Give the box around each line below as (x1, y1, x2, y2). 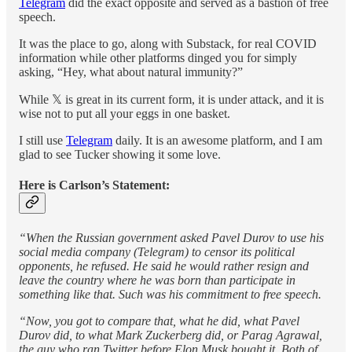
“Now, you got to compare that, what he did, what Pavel (19, 313, 299, 328)
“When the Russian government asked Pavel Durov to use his (19, 230, 324, 244)
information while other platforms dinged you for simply (19, 51, 297, 64)
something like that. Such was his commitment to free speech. (19, 287, 321, 301)
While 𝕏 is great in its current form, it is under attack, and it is (19, 93, 324, 106)
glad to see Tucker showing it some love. (19, 148, 221, 161)
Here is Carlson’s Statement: (19, 178, 170, 192)
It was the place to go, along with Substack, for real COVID (19, 37, 317, 50)
